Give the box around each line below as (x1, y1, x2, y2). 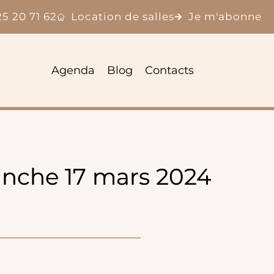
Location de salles (71, 10, 174, 23)
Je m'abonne (188, 10, 262, 23)
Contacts (145, 64, 194, 78)
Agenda (51, 64, 95, 78)
